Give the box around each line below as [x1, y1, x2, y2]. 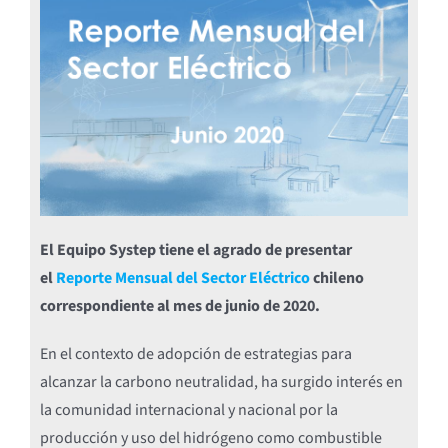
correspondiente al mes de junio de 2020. [39, 294, 320, 317]
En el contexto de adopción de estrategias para [39, 342, 352, 365]
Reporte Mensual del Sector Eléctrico [55, 266, 310, 289]
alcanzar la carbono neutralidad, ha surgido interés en [39, 370, 403, 393]
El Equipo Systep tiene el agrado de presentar [39, 238, 352, 261]
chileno [309, 266, 364, 289]
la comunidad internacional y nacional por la [39, 398, 338, 421]
